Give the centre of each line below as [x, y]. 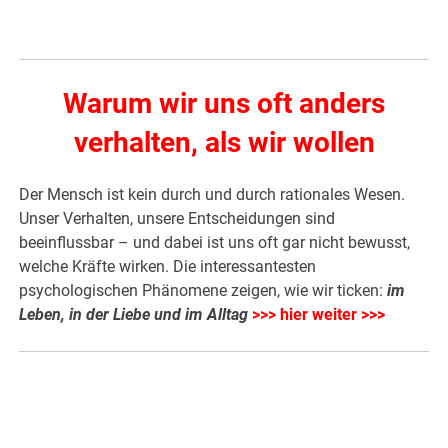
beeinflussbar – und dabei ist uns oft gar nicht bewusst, [215, 242]
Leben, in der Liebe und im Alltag [134, 314]
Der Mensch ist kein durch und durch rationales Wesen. [212, 194]
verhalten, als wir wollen [224, 142]
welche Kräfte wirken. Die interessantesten [168, 266]
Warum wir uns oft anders [224, 103]
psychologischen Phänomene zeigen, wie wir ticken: [201, 290]
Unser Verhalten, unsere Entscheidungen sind [177, 218]
